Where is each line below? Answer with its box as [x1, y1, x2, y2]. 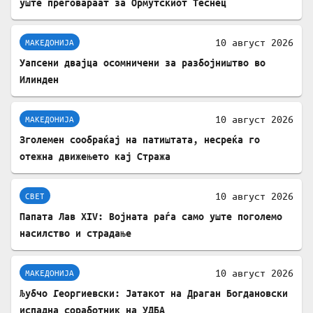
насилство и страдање [20, 227, 131, 240]
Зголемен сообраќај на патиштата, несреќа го [20, 133, 260, 146]
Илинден [20, 73, 59, 86]
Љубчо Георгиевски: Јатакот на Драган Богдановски [20, 287, 288, 300]
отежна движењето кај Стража [20, 150, 170, 163]
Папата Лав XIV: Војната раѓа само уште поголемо [20, 210, 282, 223]
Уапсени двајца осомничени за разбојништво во [20, 57, 265, 69]
